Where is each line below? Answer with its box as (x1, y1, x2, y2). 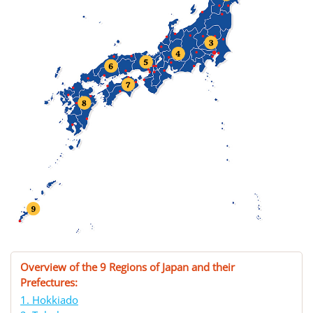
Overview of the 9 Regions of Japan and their (20, 260, 235, 275)
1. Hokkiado (20, 293, 78, 307)
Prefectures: (20, 275, 78, 290)
